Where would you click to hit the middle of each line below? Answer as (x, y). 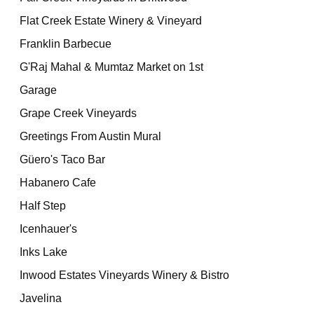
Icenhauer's (49, 229)
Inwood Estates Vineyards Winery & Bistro (125, 275)
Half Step (43, 206)
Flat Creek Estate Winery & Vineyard (111, 21)
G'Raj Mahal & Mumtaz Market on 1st (112, 67)
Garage (39, 90)
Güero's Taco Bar (63, 159)
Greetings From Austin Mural (91, 136)
